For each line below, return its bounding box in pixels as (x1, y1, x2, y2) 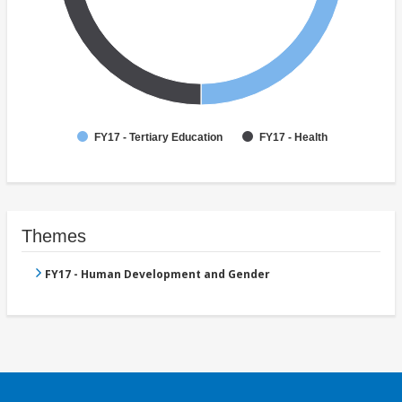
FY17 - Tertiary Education (94, 131, 223, 144)
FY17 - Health (259, 131, 328, 144)
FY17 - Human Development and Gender (45, 267, 270, 283)
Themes (22, 226, 86, 247)
